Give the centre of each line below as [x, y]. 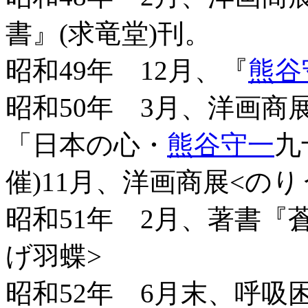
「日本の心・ [86, 145]
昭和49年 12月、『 [127, 71]
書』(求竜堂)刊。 [108, 34]
